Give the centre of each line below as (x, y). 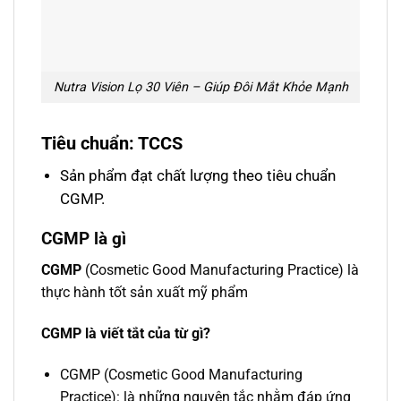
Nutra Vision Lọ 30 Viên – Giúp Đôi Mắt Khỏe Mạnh (200, 88)
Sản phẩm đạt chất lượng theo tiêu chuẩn (197, 175)
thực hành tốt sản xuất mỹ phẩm (145, 292)
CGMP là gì (84, 239)
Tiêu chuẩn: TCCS (112, 143)
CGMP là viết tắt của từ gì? (126, 333)
